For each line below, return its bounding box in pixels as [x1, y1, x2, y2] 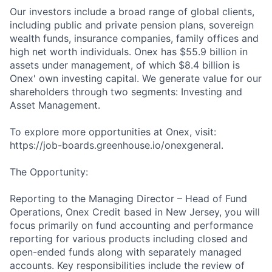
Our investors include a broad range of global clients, [10, 5, 254, 18]
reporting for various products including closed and [10, 233, 248, 245]
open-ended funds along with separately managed [10, 246, 242, 259]
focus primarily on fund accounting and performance [10, 219, 253, 232]
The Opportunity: [10, 166, 88, 178]
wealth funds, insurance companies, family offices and [10, 32, 259, 45]
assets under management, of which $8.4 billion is [10, 59, 240, 72]
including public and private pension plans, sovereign [10, 19, 254, 32]
